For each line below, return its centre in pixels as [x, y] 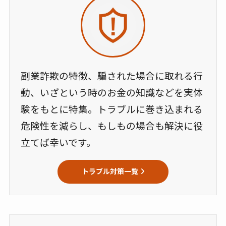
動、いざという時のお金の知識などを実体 [112, 92]
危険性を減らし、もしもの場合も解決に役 [112, 126]
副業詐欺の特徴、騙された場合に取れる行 [112, 76]
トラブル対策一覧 [110, 171]
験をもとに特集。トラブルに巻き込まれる [112, 109]
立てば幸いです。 [59, 142]
